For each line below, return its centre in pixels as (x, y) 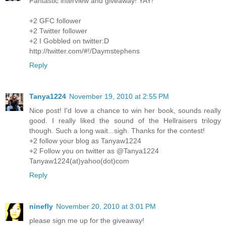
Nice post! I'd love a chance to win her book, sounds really (125, 110)
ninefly (41, 206)
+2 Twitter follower (58, 31)
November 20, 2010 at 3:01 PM (106, 206)
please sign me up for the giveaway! (87, 220)
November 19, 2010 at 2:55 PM (119, 96)
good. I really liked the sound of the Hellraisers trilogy (125, 120)
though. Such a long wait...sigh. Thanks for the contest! (117, 130)
